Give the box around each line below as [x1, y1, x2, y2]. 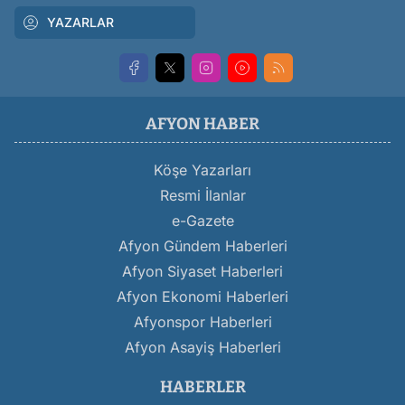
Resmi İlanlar [159, 186, 246, 205]
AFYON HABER [146, 114, 259, 135]
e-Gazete [171, 212, 234, 231]
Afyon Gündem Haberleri [118, 237, 287, 256]
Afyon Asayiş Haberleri [124, 338, 281, 357]
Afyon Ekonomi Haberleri [117, 287, 288, 306]
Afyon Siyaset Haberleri [122, 262, 283, 281]
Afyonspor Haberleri [133, 313, 272, 332]
